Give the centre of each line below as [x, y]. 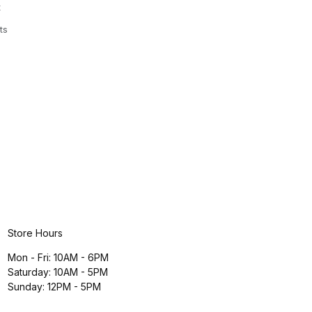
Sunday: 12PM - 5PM [54, 287]
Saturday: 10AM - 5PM [57, 272]
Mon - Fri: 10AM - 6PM [58, 257]
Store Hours [35, 233]
